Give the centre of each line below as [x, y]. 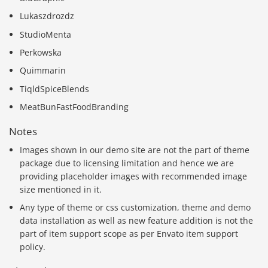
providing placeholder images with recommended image [134, 176]
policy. [33, 247]
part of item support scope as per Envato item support [129, 234]
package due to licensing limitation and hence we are [127, 163]
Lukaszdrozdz [47, 16]
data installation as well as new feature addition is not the [137, 221]
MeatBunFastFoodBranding [74, 107]
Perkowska [41, 53]
